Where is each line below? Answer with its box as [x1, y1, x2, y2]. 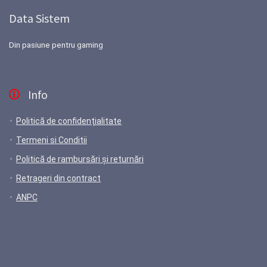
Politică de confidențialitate [16, 116, 122, 126]
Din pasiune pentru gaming [9, 41, 103, 50]
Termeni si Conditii [16, 135, 87, 145]
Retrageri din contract [16, 173, 101, 184]
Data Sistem [9, 10, 70, 26]
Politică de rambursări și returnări [16, 154, 144, 164]
